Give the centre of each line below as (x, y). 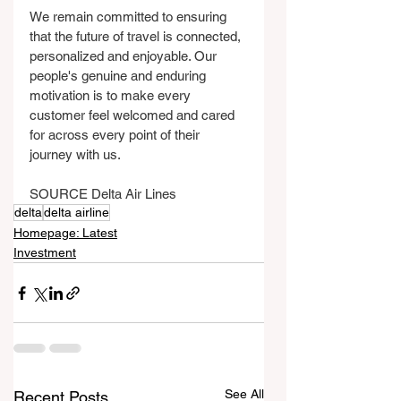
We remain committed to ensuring (130, 17)
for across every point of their (116, 135)
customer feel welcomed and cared (134, 115)
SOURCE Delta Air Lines (103, 194)
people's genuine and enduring (119, 76)
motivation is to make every (112, 95)
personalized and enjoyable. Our (125, 56)
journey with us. (75, 154)
